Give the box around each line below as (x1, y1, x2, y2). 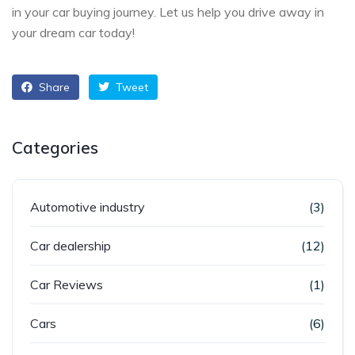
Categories (12, 136, 98, 158)
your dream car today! (12, 24, 135, 40)
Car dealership (30, 237, 111, 254)
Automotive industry (30, 198, 145, 215)
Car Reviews (30, 276, 103, 292)
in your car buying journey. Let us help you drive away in (12, 3, 324, 20)
